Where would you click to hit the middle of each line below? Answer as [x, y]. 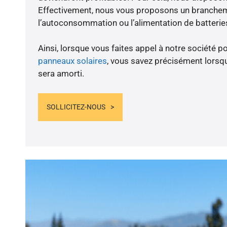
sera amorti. [61, 74]
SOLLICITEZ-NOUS [76, 107]
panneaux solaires [72, 61]
